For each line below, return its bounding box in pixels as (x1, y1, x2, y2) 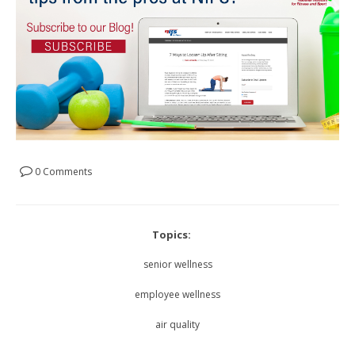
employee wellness (135, 288, 220, 302)
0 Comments (32, 165, 92, 179)
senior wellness (143, 258, 212, 272)
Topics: (152, 227, 191, 242)
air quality (155, 318, 200, 332)
